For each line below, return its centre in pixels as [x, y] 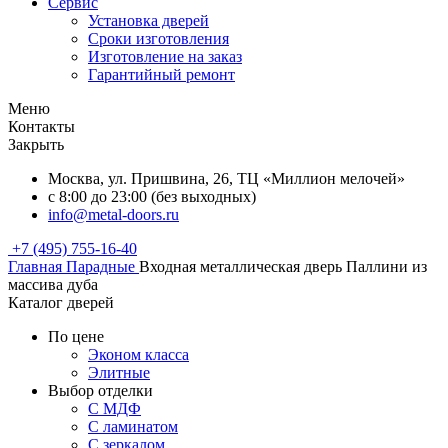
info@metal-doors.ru [113, 214]
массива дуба [53, 284]
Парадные [100, 266]
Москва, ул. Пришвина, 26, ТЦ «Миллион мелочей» [226, 178]
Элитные [119, 372]
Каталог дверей [61, 302]
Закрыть [36, 144]
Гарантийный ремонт [161, 74]
